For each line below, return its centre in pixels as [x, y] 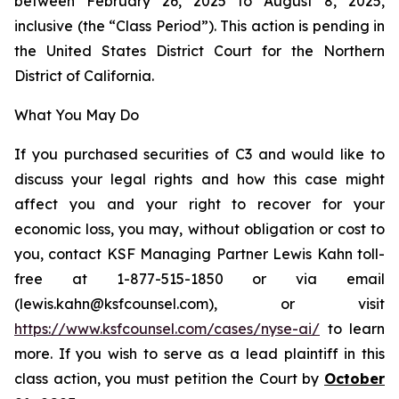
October [354, 379]
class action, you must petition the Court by [169, 379]
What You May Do [77, 115]
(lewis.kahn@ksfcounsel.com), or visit [199, 304]
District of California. [84, 76]
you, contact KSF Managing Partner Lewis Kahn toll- [199, 254]
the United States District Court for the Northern [199, 51]
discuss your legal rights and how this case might [199, 179]
